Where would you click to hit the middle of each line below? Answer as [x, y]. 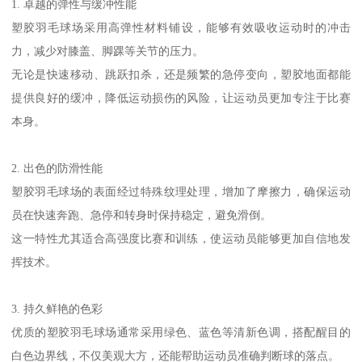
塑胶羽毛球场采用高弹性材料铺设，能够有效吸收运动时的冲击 [181, 27]
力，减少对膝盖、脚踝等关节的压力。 [108, 51]
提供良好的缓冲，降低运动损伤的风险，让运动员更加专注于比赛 [181, 97]
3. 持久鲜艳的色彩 [57, 308]
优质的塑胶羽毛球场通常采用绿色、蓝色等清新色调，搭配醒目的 [181, 332]
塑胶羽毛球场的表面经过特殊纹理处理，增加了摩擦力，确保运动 [181, 191]
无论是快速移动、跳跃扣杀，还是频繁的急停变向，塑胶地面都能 [181, 74]
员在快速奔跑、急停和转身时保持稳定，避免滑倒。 [142, 215]
